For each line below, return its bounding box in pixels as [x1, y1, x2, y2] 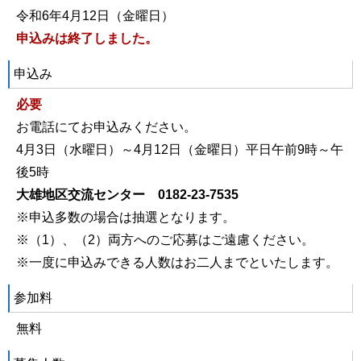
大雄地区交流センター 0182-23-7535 [16, 188, 239, 202]
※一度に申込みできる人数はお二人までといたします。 [16, 255, 338, 270]
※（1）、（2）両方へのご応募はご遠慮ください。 [16, 233, 314, 247]
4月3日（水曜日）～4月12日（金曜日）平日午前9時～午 [16, 143, 343, 157]
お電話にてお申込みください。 [16, 120, 197, 135]
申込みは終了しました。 [16, 31, 158, 46]
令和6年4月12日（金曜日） [16, 9, 174, 23]
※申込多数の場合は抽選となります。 [16, 210, 235, 225]
